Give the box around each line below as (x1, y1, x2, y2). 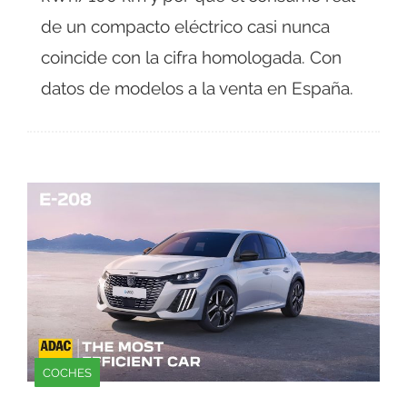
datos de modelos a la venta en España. (41, 78, 353, 99)
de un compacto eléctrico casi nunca (41, 16, 330, 37)
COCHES (43, 364, 92, 380)
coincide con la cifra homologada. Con (41, 47, 342, 68)
